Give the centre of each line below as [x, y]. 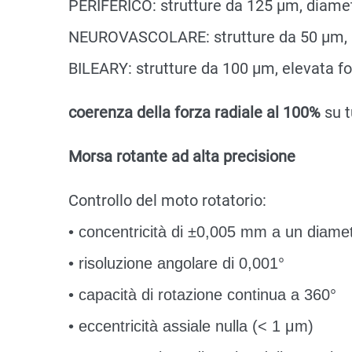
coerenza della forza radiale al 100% [196, 112]
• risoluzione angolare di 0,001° [176, 263]
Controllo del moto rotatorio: [167, 200]
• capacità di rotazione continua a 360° [202, 295]
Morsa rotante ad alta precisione [182, 156]
